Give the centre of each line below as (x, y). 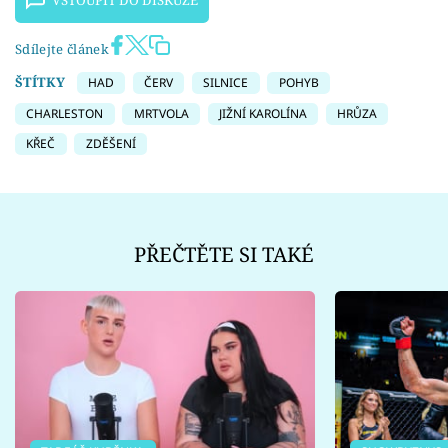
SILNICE (226, 83)
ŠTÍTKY (40, 82)
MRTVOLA (161, 113)
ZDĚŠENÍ (110, 144)
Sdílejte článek (62, 49)
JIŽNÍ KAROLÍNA (262, 113)
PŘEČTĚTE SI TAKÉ (224, 253)
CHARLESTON (65, 113)
